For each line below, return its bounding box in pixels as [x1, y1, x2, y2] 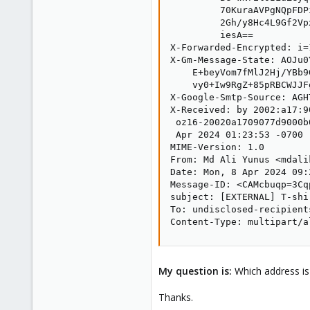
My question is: [158, 264, 232, 277]
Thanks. [158, 291, 193, 304]
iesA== [170, 30, 253, 40]
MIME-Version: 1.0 [170, 142, 264, 152]
